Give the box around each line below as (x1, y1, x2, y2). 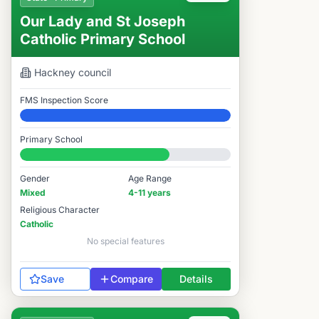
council (75, 66, 111, 78)
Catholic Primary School (20, 31, 185, 48)
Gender (20, 173, 50, 184)
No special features (86, 236, 164, 246)
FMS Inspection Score (20, 95, 108, 105)
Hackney (34, 66, 75, 78)
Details (179, 273, 213, 285)
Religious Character (20, 204, 100, 215)
